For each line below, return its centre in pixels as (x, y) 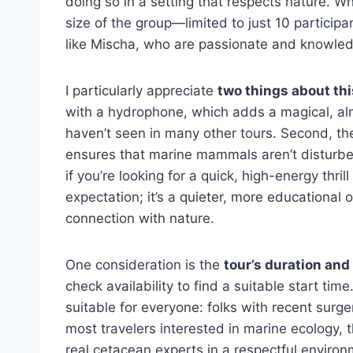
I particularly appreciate (141, 91)
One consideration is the (145, 265)
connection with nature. (140, 218)
